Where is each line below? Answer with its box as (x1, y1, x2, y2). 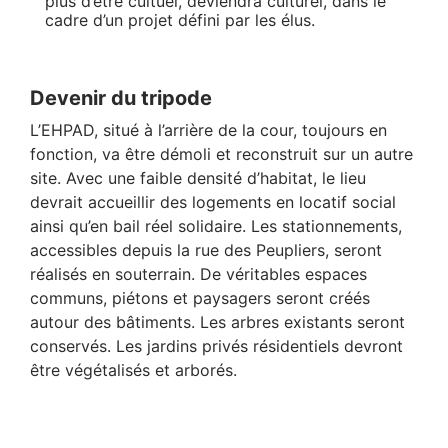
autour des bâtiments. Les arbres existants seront (30, 311, 405, 332)
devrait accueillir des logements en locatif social (30, 191, 396, 212)
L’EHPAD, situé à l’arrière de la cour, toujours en (30, 119, 387, 140)
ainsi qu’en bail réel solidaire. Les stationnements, (30, 215, 402, 236)
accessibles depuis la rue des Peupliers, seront (30, 239, 382, 260)
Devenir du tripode (30, 85, 212, 110)
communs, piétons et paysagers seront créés (30, 287, 370, 308)
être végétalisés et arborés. (30, 359, 237, 380)
